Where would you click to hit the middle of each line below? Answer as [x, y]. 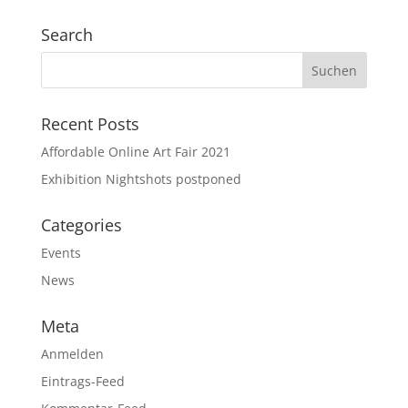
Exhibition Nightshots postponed [141, 179]
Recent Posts [90, 124]
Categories [81, 225]
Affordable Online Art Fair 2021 [135, 152]
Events [61, 253]
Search [66, 35]
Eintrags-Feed [82, 382]
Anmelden [72, 354]
